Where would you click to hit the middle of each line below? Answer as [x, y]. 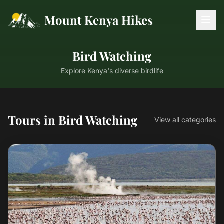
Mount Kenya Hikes [99, 20]
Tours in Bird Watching [73, 120]
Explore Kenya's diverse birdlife [112, 71]
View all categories [185, 120]
